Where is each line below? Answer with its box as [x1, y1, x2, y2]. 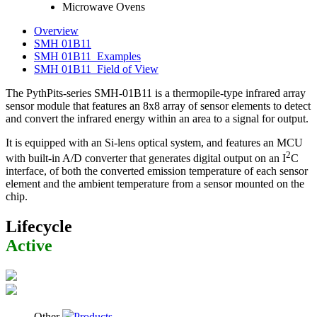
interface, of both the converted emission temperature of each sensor [6, 165, 308, 178]
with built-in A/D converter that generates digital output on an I [6, 152, 286, 165]
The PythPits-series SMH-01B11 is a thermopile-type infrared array [6, 87, 306, 100]
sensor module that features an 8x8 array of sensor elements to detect [6, 100, 311, 113]
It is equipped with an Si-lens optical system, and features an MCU [6, 137, 303, 149]
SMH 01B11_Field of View [34, 63, 158, 76]
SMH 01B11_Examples [34, 50, 141, 63]
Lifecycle [6, 217, 72, 236]
